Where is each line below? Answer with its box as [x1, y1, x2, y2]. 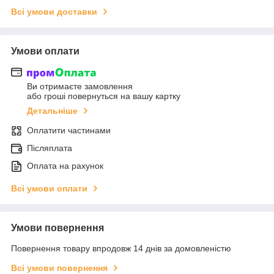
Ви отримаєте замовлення [27, 81, 133, 92]
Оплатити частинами [27, 125, 111, 136]
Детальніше [27, 106, 78, 116]
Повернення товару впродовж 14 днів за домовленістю [11, 243, 231, 254]
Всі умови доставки [11, 6, 97, 17]
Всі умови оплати [11, 183, 87, 194]
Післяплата [27, 143, 72, 154]
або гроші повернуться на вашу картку [27, 91, 180, 102]
